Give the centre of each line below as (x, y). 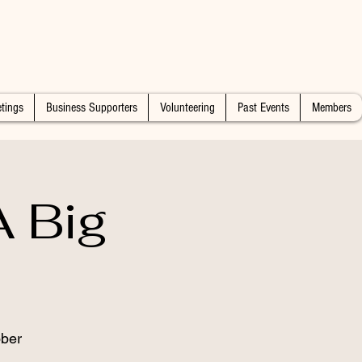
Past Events (263, 107)
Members (331, 107)
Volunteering (187, 107)
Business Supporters (91, 107)
